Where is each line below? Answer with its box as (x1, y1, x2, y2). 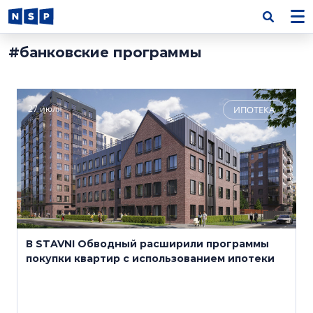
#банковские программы (8, 44, 202, 61)
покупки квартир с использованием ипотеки (26, 252, 275, 265)
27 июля (28, 103, 62, 115)
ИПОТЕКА (233, 103, 275, 116)
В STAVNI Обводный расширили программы (26, 238, 269, 250)
